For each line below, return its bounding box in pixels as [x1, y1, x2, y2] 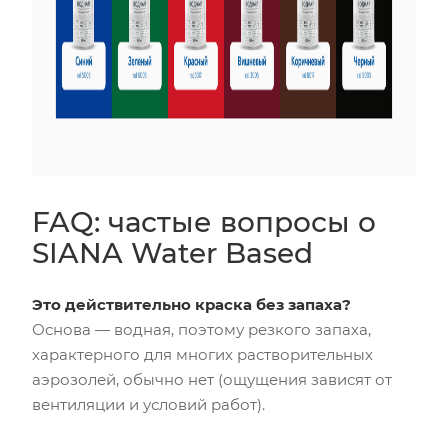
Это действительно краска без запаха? [32, 294, 351, 314]
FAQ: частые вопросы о [32, 204, 376, 239]
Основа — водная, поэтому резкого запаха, [32, 319, 371, 339]
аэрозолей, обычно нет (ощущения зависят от [32, 369, 392, 389]
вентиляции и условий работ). [32, 394, 265, 414]
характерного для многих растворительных [32, 344, 373, 364]
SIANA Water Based [32, 235, 313, 270]
